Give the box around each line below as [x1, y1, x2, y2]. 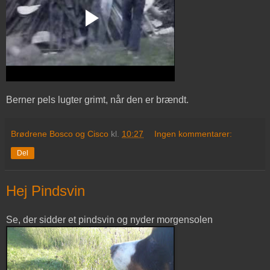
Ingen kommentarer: [154, 129, 233, 139]
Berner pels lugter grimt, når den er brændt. [6, 95, 189, 105]
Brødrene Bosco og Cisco [11, 129, 108, 139]
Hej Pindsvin [6, 183, 85, 199]
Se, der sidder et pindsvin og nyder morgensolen [6, 214, 213, 225]
